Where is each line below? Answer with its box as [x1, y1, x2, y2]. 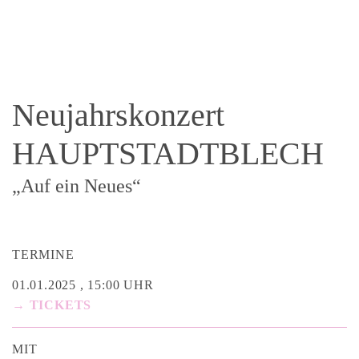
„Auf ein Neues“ [12, 175, 141, 196]
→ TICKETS [12, 298, 92, 312]
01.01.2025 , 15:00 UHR [12, 278, 154, 292]
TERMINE [12, 248, 75, 261]
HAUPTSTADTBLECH [12, 135, 324, 171]
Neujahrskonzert [12, 97, 224, 133]
